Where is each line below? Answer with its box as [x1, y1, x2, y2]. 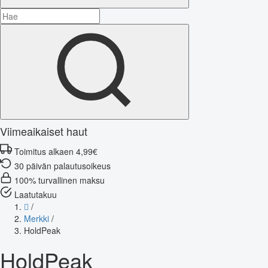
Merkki [24, 212, 49, 224]
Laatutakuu [14, 188, 57, 200]
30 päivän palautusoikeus [14, 159, 111, 172]
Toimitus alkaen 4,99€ [14, 145, 98, 157]
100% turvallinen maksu [14, 173, 105, 186]
